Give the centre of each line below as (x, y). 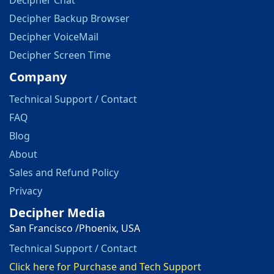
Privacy (26, 191)
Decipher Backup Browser (69, 19)
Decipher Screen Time (60, 55)
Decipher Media (57, 213)
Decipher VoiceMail (54, 37)
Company (38, 77)
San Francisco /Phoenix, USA (75, 228)
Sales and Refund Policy (64, 173)
